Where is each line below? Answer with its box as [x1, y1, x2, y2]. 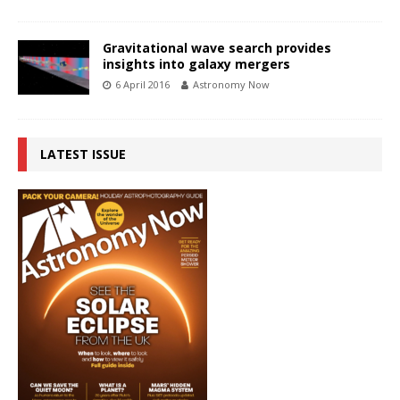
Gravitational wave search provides [103, 39, 331, 57]
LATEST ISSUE [40, 146, 126, 163]
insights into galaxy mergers [103, 55, 290, 73]
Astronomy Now [193, 78, 270, 92]
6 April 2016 [115, 78, 170, 92]
